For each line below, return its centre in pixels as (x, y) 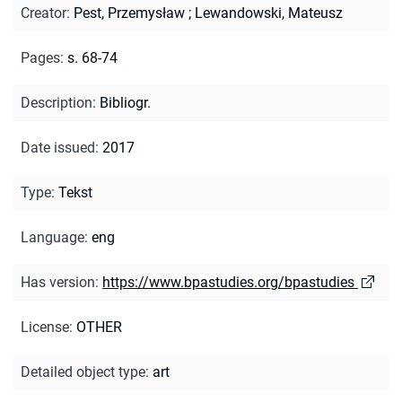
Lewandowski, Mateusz (269, 13)
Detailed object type (83, 371)
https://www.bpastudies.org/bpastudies (228, 282)
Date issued (58, 147)
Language (52, 237)
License (45, 327)
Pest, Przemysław (129, 13)
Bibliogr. (125, 102)
